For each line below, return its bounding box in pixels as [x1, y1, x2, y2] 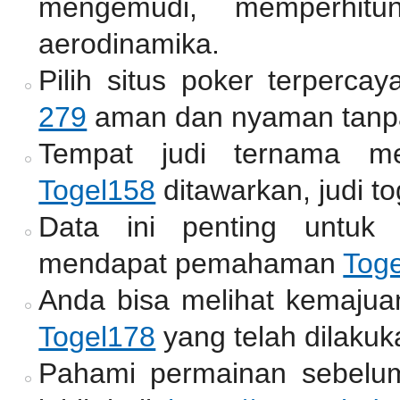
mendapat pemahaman [38, 247, 344, 280]
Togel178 [38, 321, 156, 354]
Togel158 [38, 174, 156, 207]
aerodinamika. [38, 28, 221, 61]
